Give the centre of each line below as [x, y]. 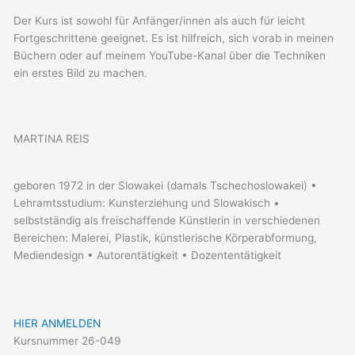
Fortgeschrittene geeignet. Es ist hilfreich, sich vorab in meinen [174, 38]
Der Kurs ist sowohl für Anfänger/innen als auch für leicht [160, 20]
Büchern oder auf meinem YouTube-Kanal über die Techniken [170, 55]
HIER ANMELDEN [61, 323]
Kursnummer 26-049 [68, 340]
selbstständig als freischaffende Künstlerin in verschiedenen [167, 220]
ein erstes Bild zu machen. [81, 73]
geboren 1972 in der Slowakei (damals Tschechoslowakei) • [166, 185]
